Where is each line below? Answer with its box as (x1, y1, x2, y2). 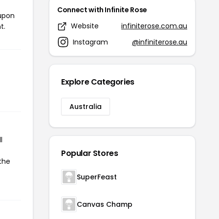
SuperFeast (77, 172, 117, 182)
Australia (69, 102, 102, 112)
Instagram (73, 37, 108, 47)
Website (71, 21, 99, 31)
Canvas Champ (77, 199, 132, 210)
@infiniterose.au (132, 37, 187, 47)
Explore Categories (61, 76, 134, 88)
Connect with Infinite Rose (57, 5, 147, 15)
